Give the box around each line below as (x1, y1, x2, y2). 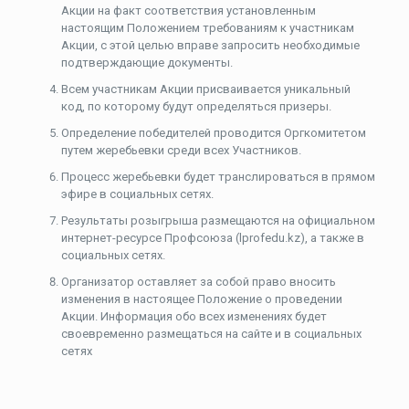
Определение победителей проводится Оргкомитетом (60, 126, 366, 140)
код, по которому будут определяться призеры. (60, 100, 331, 113)
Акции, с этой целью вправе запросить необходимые (60, 38, 360, 52)
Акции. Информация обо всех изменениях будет (60, 309, 327, 323)
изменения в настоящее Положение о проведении (60, 292, 342, 306)
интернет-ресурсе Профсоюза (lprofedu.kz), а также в (60, 231, 364, 245)
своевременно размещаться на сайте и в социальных (60, 327, 362, 341)
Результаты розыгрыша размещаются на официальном (60, 214, 375, 227)
